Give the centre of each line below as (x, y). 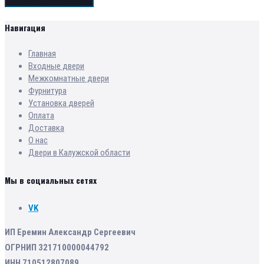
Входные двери (56, 66)
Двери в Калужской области (79, 153)
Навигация (25, 28)
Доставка (46, 128)
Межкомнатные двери (69, 79)
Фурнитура (47, 91)
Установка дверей (61, 103)
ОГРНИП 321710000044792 (57, 248)
